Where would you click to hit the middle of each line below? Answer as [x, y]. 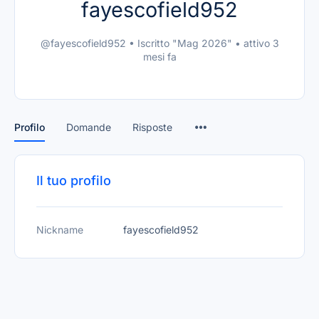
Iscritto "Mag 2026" [184, 43]
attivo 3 [260, 43]
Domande [89, 127]
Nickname [60, 230]
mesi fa [159, 57]
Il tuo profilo [74, 181]
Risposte [152, 127]
